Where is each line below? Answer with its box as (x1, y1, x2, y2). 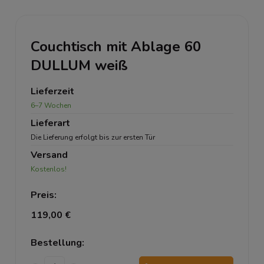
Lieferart (31, 117, 70, 130)
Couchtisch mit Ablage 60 (31, 37, 201, 56)
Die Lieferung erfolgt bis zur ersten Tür (31, 133, 155, 142)
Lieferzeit (31, 85, 74, 98)
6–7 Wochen (31, 101, 71, 110)
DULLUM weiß (31, 56, 128, 75)
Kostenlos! (31, 164, 67, 174)
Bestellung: (31, 236, 84, 249)
